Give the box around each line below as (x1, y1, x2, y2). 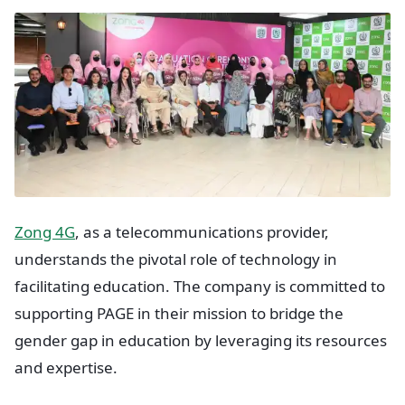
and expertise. (14, 356, 118, 378)
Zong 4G (14, 221, 75, 242)
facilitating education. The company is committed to (14, 275, 385, 297)
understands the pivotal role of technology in (14, 248, 337, 269)
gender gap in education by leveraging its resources (14, 329, 387, 351)
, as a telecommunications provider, (75, 221, 329, 242)
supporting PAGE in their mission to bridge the (14, 302, 344, 324)
